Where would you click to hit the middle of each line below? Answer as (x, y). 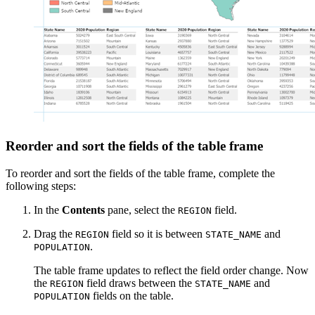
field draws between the (139, 283)
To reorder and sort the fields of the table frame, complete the (140, 173)
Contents (83, 210)
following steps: (41, 186)
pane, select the (141, 210)
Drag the (54, 233)
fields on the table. (132, 295)
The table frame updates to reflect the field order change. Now (171, 270)
